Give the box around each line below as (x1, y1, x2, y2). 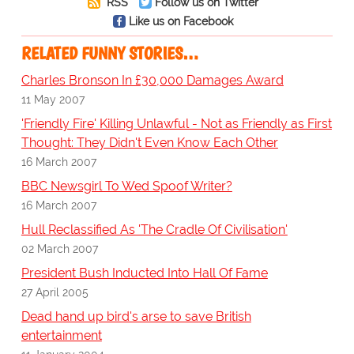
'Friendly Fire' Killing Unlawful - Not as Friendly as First (21, 116, 332, 132)
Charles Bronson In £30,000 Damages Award (21, 73, 284, 88)
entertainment (21, 328, 102, 344)
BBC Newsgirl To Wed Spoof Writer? (21, 179, 232, 194)
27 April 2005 (21, 285, 88, 299)
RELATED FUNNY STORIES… (21, 43, 198, 65)
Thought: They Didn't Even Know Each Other (21, 135, 278, 151)
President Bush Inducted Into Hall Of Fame (21, 265, 268, 281)
